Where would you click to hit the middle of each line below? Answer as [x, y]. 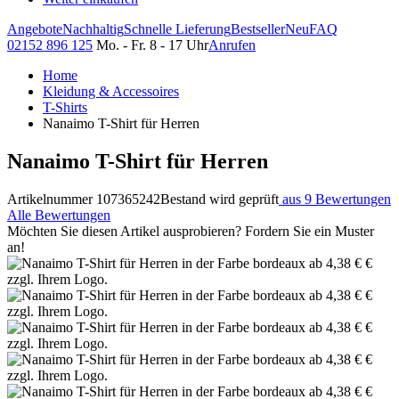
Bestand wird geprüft [220, 199]
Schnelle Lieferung [177, 29]
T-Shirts [65, 107]
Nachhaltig [93, 29]
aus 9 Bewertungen [337, 199]
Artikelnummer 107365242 [84, 199]
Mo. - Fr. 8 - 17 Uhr [152, 45]
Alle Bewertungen [59, 215]
